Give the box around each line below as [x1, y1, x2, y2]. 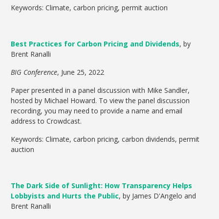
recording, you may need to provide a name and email [11, 106, 183, 116]
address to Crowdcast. [11, 116, 82, 126]
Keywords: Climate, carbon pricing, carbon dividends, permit [11, 134, 200, 144]
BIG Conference [11, 67, 58, 77]
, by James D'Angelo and [119, 191, 197, 201]
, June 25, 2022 [57, 67, 105, 77]
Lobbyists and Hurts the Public [11, 191, 119, 201]
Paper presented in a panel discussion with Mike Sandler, [11, 86, 190, 95]
